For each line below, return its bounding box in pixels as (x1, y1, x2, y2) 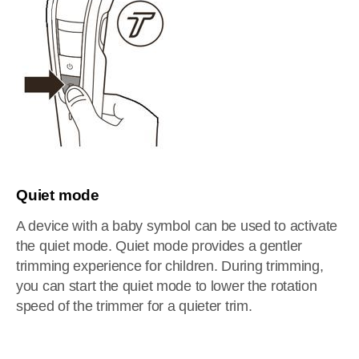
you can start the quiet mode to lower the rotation (16, 278, 317, 294)
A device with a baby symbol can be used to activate (16, 218, 338, 234)
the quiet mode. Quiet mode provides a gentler (16, 238, 302, 254)
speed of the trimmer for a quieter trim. (16, 298, 252, 314)
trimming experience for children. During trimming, (16, 258, 324, 274)
